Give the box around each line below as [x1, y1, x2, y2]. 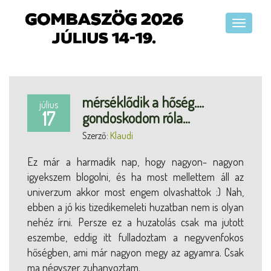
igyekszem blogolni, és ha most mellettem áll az [27, 169, 244, 183]
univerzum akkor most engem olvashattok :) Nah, [27, 184, 244, 198]
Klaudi [110, 129, 133, 142]
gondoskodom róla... [82, 108, 190, 127]
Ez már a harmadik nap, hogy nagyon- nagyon [27, 154, 244, 168]
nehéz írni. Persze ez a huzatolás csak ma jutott [27, 215, 244, 229]
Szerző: [82, 129, 110, 142]
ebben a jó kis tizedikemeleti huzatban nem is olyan [27, 200, 244, 214]
